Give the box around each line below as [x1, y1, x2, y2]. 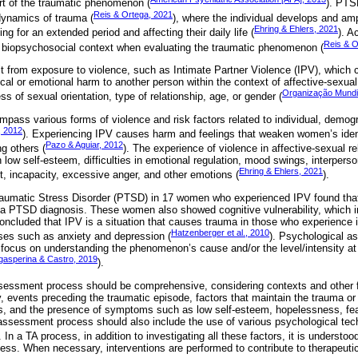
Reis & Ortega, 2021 [93, 9, 173, 19]
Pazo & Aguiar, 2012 [46, 140, 123, 150]
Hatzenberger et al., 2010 [171, 228, 269, 238]
